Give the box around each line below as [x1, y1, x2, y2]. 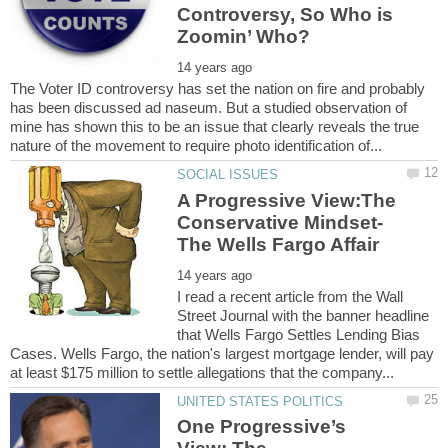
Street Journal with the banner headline [177, 306, 430, 324]
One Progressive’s [177, 415, 347, 437]
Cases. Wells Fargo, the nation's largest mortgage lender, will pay [10, 344, 434, 362]
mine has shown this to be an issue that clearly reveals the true [10, 118, 419, 136]
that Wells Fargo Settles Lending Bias [177, 325, 421, 343]
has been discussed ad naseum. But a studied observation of [10, 99, 407, 117]
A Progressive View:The [177, 189, 397, 211]
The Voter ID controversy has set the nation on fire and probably [10, 80, 425, 98]
